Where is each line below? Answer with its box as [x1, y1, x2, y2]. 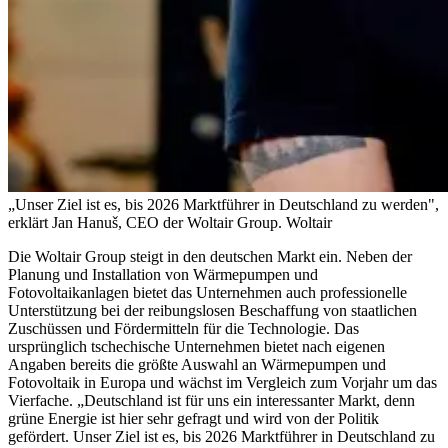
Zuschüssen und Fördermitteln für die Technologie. [8, 319, 330, 337]
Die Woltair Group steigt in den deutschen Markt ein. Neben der [8, 247, 412, 265]
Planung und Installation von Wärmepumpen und [8, 265, 318, 283]
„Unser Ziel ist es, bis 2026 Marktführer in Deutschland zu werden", [8, 195, 439, 213]
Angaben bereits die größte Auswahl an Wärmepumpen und [8, 355, 386, 373]
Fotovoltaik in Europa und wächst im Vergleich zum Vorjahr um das [8, 373, 437, 391]
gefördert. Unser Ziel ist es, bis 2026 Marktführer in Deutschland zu [8, 427, 435, 445]
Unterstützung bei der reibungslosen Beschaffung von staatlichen [8, 301, 417, 319]
